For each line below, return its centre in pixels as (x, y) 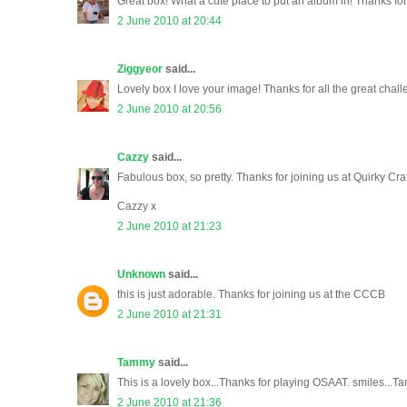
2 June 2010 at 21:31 (169, 315)
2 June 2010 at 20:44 (169, 21)
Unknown (141, 275)
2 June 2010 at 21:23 (169, 227)
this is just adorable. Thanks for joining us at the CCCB (251, 295)
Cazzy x (137, 207)
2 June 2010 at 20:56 (169, 109)
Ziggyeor (140, 69)
